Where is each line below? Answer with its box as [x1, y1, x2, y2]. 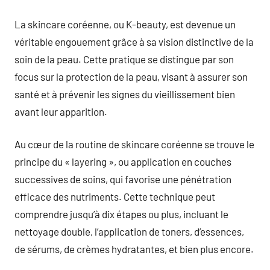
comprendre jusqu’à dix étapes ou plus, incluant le [14, 208, 228, 220]
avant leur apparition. [14, 105, 107, 118]
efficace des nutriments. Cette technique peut [14, 190, 215, 202]
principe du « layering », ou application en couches [14, 155, 231, 168]
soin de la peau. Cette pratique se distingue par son [14, 52, 234, 65]
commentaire [162, 2, 213, 13]
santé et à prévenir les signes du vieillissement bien [14, 87, 235, 100]
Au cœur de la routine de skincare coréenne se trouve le [14, 138, 254, 150]
